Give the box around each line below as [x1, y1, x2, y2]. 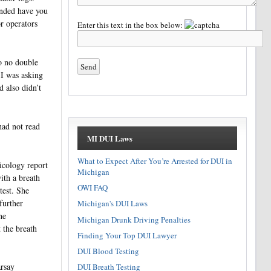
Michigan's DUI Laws [77, 198, 148, 209]
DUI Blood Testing [77, 246, 140, 257]
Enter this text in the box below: [77, 19, 185, 30]
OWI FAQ [77, 182, 108, 194]
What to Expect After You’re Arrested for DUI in [77, 155, 233, 166]
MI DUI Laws [87, 132, 132, 145]
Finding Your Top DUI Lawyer [77, 229, 177, 241]
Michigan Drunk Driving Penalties [77, 214, 191, 225]
